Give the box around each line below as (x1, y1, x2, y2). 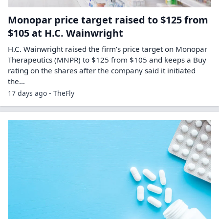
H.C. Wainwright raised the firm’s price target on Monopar (8, 44, 207, 54)
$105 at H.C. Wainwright (8, 26, 123, 40)
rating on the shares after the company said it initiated (8, 66, 196, 76)
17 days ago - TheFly (8, 88, 74, 98)
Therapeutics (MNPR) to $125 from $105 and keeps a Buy (8, 55, 206, 65)
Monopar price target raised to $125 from (8, 13, 208, 27)
